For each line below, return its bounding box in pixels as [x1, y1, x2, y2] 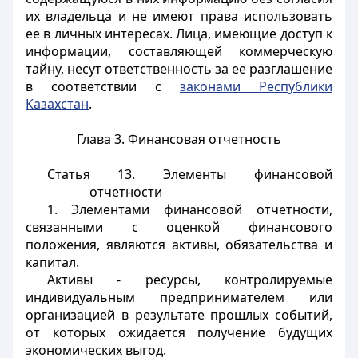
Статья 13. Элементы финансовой [46, 165, 332, 183]
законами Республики [180, 78, 332, 95]
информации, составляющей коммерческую [26, 42, 332, 60]
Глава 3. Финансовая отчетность [77, 130, 281, 148]
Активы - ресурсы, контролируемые [46, 271, 332, 288]
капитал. [26, 253, 79, 271]
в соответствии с [26, 78, 180, 95]
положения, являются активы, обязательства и [26, 236, 332, 253]
